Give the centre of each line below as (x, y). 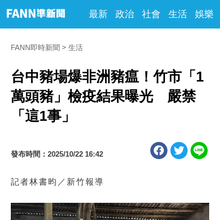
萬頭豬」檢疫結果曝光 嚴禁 (104, 96)
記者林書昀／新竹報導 (58, 182)
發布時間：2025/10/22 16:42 (57, 154)
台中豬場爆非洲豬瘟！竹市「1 (108, 77)
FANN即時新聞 (36, 47)
